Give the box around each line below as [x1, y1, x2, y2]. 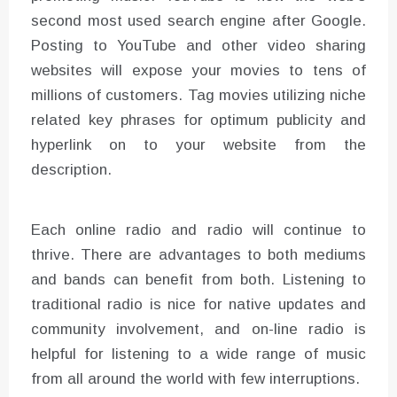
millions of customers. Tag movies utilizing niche [31, 86, 366, 104]
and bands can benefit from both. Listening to [31, 270, 366, 288]
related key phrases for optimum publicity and [31, 111, 366, 128]
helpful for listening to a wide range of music [31, 345, 366, 362]
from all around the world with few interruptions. [31, 370, 360, 387]
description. [31, 160, 112, 178]
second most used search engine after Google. [31, 12, 366, 29]
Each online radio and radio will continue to [31, 221, 366, 238]
